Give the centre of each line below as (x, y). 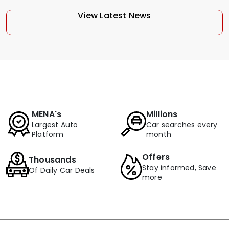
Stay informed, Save (179, 168)
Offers (156, 157)
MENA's (47, 114)
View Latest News (114, 16)
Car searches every (182, 125)
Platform (48, 135)
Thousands (52, 159)
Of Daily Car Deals (62, 170)
